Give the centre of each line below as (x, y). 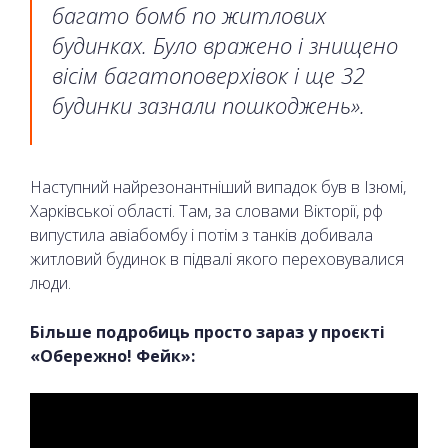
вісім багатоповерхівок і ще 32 (208, 74)
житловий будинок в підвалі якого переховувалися (217, 258)
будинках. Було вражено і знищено (225, 44)
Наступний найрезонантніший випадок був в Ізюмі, (218, 186)
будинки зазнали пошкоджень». (208, 104)
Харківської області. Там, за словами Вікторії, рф (208, 210)
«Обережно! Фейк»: (112, 355)
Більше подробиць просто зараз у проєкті (207, 331)
